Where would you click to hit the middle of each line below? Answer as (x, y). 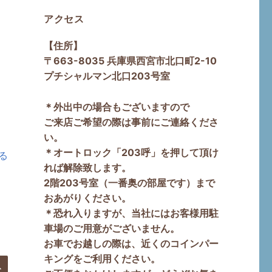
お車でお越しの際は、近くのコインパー (131, 243)
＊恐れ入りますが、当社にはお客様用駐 (131, 213)
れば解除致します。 (87, 167)
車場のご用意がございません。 (111, 228)
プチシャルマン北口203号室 (107, 76)
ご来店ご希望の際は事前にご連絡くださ (131, 122)
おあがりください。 (87, 198)
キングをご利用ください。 (102, 258)
